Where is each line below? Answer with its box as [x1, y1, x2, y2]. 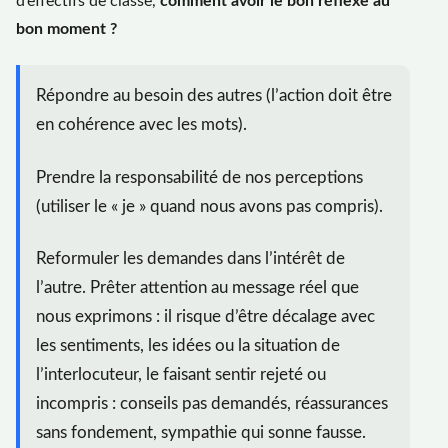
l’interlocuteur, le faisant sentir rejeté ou [36, 366, 326, 384]
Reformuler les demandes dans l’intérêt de [36, 250, 345, 268]
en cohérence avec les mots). [36, 116, 247, 134]
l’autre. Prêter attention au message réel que [36, 279, 359, 297]
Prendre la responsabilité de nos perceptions [36, 168, 363, 186]
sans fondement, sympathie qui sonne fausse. [36, 424, 366, 442]
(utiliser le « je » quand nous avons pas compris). [36, 197, 383, 215]
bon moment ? [16, 21, 117, 38]
